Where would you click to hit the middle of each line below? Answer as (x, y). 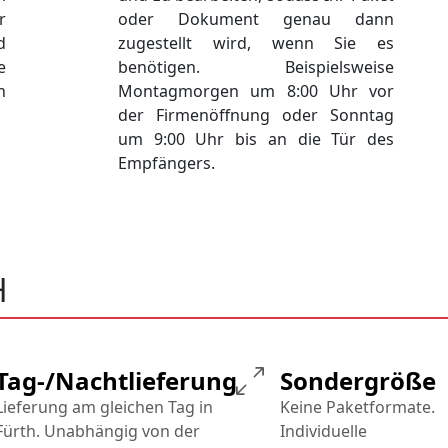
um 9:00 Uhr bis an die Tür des (256, 139)
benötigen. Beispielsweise (256, 67)
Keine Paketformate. (357, 407)
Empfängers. (166, 163)
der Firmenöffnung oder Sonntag (256, 115)
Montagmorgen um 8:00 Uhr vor (256, 91)
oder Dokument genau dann (256, 19)
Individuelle (323, 431)
